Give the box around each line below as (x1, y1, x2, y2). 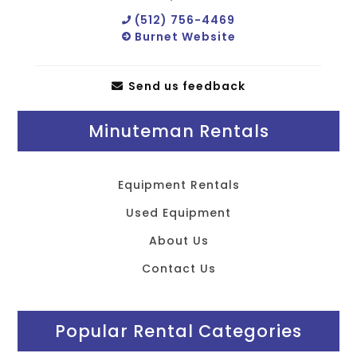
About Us (148, 233, 209, 249)
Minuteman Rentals (88, 120, 269, 143)
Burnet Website (131, 29, 236, 45)
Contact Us (141, 261, 216, 277)
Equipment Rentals (117, 177, 240, 193)
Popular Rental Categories (55, 320, 302, 343)
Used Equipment (126, 205, 231, 221)
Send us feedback (124, 78, 245, 94)
